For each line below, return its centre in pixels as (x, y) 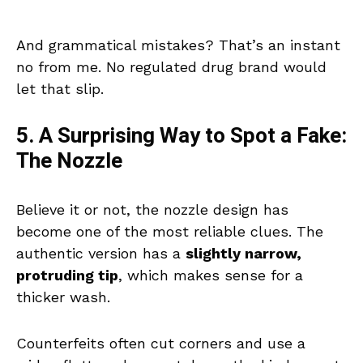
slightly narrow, (243, 254)
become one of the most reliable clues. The (170, 232)
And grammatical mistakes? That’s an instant (178, 45)
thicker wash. (63, 297)
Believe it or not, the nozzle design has (152, 210)
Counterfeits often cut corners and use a (161, 344)
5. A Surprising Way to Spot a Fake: (181, 137)
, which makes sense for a (211, 275)
